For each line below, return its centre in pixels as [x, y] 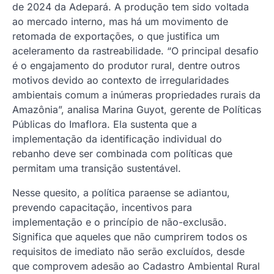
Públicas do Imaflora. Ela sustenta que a [105, 124]
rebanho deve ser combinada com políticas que [122, 153]
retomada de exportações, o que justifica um [116, 36]
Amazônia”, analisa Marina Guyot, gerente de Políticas [137, 109]
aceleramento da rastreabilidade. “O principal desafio [135, 50]
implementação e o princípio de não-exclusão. [120, 222]
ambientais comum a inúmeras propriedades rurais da [136, 94]
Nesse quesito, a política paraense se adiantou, [121, 192]
